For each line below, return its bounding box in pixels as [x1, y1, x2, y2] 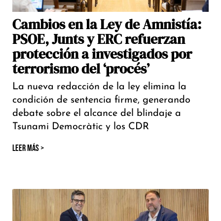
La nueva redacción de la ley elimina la [12, 82, 186, 92]
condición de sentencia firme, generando [12, 95, 190, 106]
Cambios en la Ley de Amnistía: [12, 15, 201, 34]
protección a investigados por [12, 44, 192, 64]
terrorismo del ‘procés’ [12, 59, 149, 78]
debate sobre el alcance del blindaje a [12, 109, 181, 119]
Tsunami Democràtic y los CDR [12, 122, 149, 132]
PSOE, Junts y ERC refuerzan [12, 30, 185, 49]
